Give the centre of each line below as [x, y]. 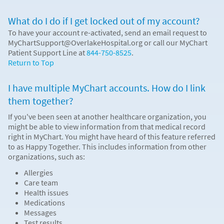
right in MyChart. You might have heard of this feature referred [112, 136]
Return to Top [31, 62]
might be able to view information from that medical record [107, 126]
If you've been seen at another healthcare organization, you [107, 116]
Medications [44, 202]
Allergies [38, 172]
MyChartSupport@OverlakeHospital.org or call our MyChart [108, 42]
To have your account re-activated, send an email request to [107, 32]
